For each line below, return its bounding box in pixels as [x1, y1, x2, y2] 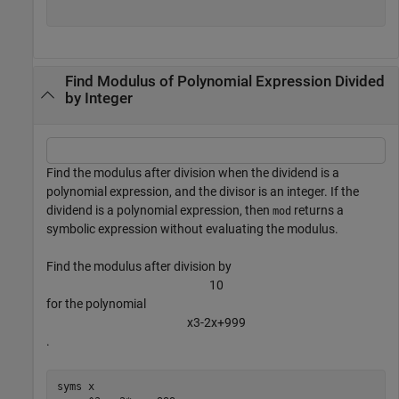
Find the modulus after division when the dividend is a [46, 165, 339, 180]
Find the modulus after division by [46, 258, 232, 273]
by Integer [64, 90, 133, 108]
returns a [291, 202, 344, 217]
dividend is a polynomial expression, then [46, 202, 273, 217]
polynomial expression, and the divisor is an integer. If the [46, 183, 359, 199]
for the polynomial [46, 296, 146, 311]
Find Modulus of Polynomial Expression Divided [64, 73, 385, 91]
